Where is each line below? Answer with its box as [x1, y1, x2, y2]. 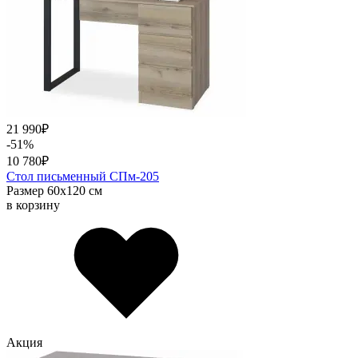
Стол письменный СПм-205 [6, 169, 159, 184]
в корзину [6, 198, 60, 213]
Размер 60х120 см [6, 184, 102, 198]
